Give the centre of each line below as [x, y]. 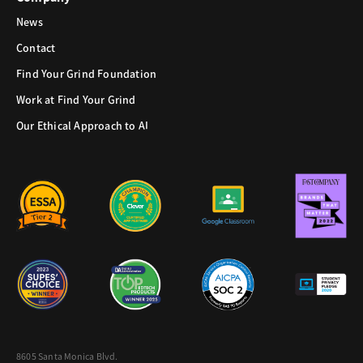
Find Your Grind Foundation [87, 74]
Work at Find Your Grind [76, 100]
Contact [36, 48]
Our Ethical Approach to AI [83, 126]
